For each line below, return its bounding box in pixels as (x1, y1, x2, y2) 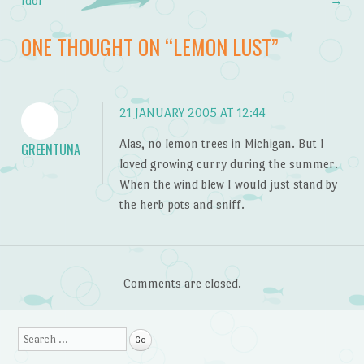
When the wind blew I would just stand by (119, 176, 337, 191)
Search (18, 331, 51, 344)
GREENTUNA (20, 140, 80, 160)
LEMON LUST (172, 30, 271, 62)
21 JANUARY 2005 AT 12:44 (119, 106, 266, 120)
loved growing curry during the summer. (119, 156, 338, 171)
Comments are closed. (123, 276, 241, 291)
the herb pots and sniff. (119, 197, 245, 211)
